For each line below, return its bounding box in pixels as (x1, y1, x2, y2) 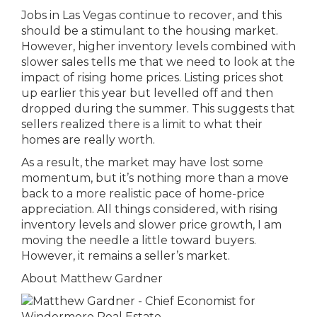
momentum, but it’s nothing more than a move (21, 171, 289, 185)
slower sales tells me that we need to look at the (21, 55, 295, 69)
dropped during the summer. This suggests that (21, 102, 295, 115)
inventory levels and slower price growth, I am (21, 218, 282, 231)
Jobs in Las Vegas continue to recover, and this (21, 8, 282, 22)
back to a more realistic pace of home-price (21, 187, 265, 200)
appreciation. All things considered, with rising (21, 202, 278, 216)
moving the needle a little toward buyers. (21, 234, 256, 247)
